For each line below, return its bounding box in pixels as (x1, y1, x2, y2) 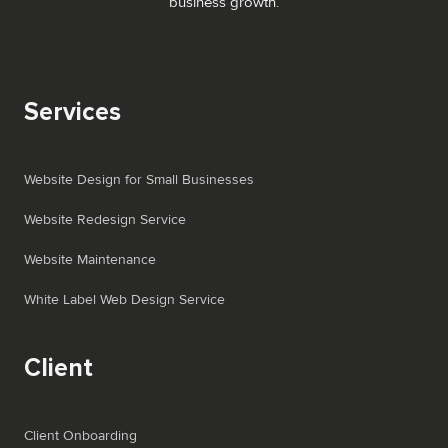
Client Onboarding (24, 427, 137, 445)
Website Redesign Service (24, 211, 186, 229)
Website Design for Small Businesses (24, 171, 254, 189)
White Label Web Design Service (24, 291, 225, 309)
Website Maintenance (24, 251, 156, 269)
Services (24, 97, 121, 128)
